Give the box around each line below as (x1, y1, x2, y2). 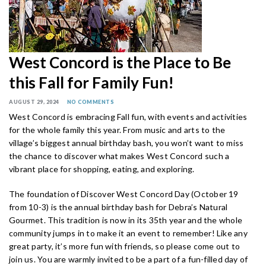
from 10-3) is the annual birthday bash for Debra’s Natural (9, 202, 228, 213)
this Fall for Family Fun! (9, 73, 174, 93)
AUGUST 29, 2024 (9, 99, 59, 106)
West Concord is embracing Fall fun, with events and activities (9, 112, 248, 122)
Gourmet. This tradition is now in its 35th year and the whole (9, 215, 243, 226)
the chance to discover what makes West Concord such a (9, 151, 230, 161)
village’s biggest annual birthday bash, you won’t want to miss (9, 138, 244, 148)
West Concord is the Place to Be (9, 53, 231, 72)
